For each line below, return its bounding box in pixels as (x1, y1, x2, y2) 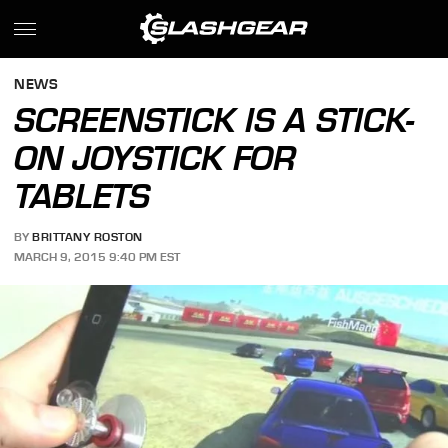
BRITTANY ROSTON (32, 230, 143, 245)
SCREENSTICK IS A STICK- (14, 100, 415, 140)
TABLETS (14, 176, 151, 216)
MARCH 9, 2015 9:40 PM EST (14, 249, 181, 264)
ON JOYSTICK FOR (14, 138, 297, 178)
